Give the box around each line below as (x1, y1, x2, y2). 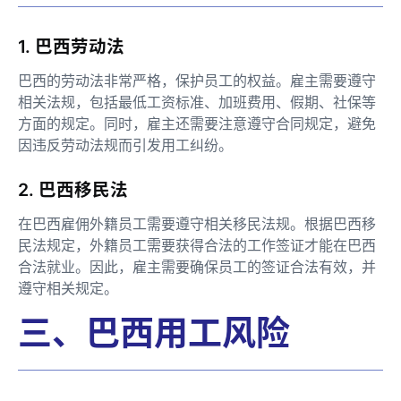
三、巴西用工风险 (18, 311, 290, 353)
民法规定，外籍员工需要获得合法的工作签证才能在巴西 (18, 235, 376, 254)
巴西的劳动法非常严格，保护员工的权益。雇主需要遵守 (18, 71, 376, 90)
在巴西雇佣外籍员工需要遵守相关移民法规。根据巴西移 (18, 214, 376, 233)
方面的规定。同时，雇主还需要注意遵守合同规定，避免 (18, 114, 376, 132)
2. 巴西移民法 (18, 178, 128, 200)
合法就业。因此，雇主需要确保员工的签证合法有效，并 (18, 257, 376, 276)
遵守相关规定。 (18, 278, 118, 297)
